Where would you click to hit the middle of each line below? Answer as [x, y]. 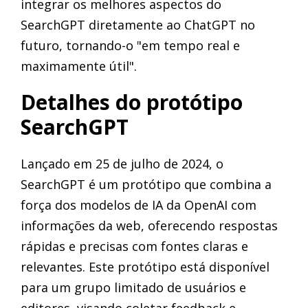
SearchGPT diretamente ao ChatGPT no [138, 24]
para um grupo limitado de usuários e [133, 287]
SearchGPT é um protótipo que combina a [146, 184]
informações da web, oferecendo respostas [149, 225]
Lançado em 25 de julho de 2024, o [122, 163]
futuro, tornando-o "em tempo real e [130, 45]
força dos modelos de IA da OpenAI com [139, 205]
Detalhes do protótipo [132, 102]
